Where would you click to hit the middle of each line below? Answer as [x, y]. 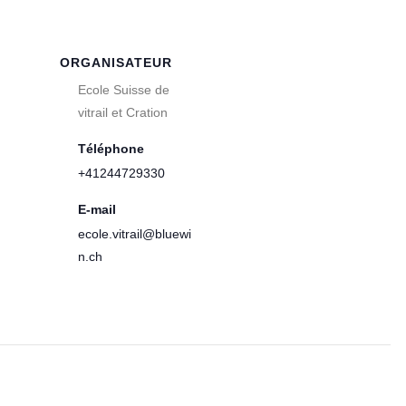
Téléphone [111, 149]
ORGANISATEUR [116, 63]
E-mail [97, 209]
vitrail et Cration [123, 112]
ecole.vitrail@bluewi [135, 234]
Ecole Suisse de [124, 90]
